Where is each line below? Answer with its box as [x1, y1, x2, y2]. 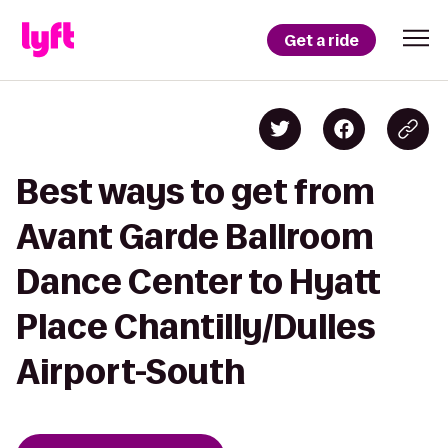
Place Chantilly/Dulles [16, 308, 375, 345]
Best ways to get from [16, 173, 375, 210]
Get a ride [284, 29, 359, 51]
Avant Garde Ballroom [16, 218, 374, 255]
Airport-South [16, 353, 245, 390]
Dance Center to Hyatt [16, 263, 381, 300]
